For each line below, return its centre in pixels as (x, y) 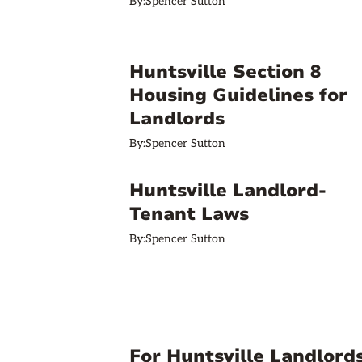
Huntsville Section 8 (225, 72)
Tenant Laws (189, 214)
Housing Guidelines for (238, 95)
